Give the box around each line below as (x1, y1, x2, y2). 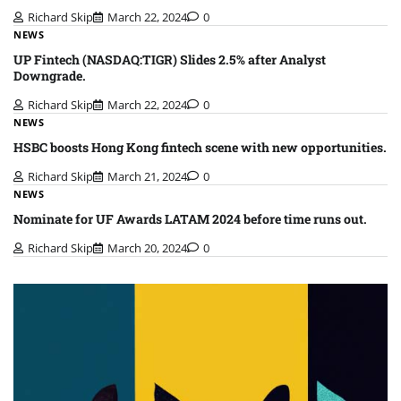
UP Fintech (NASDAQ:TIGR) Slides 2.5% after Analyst (13, 50, 326, 68)
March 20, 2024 (107, 240, 187, 257)
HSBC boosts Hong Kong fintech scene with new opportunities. (13, 138, 387, 156)
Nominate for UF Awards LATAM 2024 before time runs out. (13, 210, 367, 228)
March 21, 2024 (107, 168, 187, 184)
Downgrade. (13, 66, 86, 84)
